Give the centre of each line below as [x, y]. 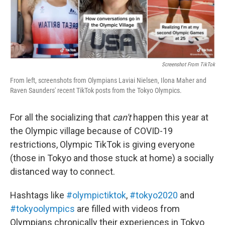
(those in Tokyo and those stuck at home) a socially [112, 158]
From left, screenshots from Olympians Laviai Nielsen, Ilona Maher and [108, 80]
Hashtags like [38, 195]
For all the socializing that [61, 117]
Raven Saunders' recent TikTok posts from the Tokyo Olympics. [96, 90]
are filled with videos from [127, 208]
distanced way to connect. [63, 171]
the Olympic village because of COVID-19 [91, 131]
